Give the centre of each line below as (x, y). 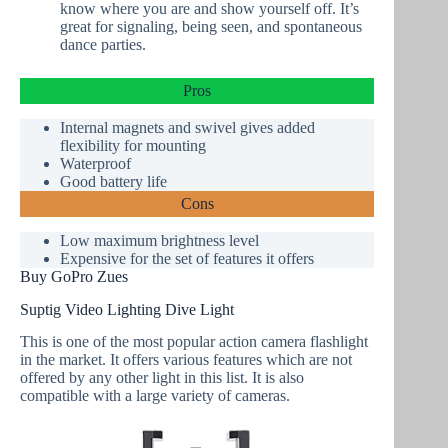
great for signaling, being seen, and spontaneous (211, 27)
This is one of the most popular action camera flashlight (194, 342)
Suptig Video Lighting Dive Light (127, 309)
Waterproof (95, 163)
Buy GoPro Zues (74, 276)
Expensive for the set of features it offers (187, 258)
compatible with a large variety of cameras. (155, 396)
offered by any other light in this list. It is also (162, 378)
